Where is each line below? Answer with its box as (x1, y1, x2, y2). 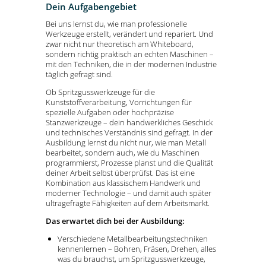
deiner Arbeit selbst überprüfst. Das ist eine (46, 167, 195, 179)
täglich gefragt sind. (46, 69, 113, 80)
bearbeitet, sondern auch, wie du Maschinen (46, 147, 199, 159)
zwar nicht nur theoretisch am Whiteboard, (46, 39, 194, 50)
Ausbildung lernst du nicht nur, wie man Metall (46, 137, 206, 148)
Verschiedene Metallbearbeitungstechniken (58, 233, 208, 244)
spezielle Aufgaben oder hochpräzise (46, 107, 174, 118)
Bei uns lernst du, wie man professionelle (46, 18, 187, 30)
